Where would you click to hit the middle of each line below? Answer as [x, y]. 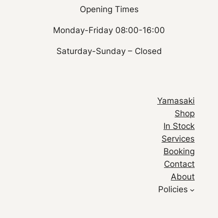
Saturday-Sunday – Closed [109, 51]
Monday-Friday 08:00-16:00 [109, 30]
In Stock [179, 126]
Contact [179, 164]
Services [178, 139]
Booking [179, 152]
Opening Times [109, 9]
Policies [173, 190]
